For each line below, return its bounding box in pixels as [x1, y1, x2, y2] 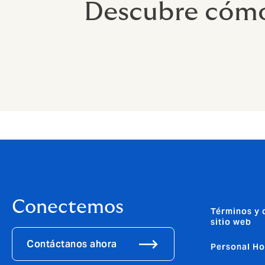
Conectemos [12, 198, 124, 217]
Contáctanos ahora [27, 237, 117, 250]
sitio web [211, 216, 251, 228]
